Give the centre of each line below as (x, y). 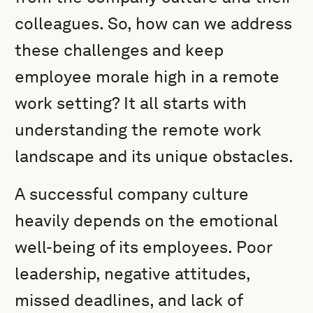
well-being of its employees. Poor (144, 247)
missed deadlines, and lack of (129, 300)
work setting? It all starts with (131, 103)
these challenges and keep (119, 50)
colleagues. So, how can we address (154, 23)
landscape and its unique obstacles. (154, 156)
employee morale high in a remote (147, 77)
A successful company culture (132, 194)
